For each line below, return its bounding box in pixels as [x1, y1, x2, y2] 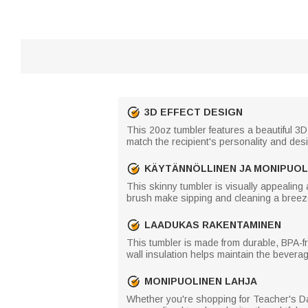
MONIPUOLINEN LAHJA [144, 275, 257, 287]
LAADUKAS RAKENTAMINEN [144, 219, 281, 230]
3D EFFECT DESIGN [144, 106, 243, 118]
